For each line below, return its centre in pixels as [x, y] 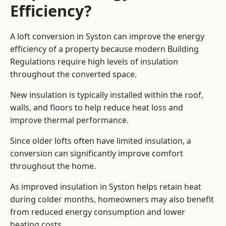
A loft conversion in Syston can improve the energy [107, 37]
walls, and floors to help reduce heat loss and [97, 108]
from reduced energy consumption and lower [98, 212]
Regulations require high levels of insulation [94, 62]
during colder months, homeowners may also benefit [112, 200]
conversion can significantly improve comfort [97, 154]
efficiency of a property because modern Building [104, 49]
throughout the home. [53, 166]
